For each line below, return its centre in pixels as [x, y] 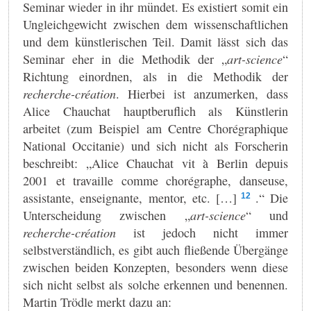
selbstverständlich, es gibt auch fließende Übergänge [155, 250]
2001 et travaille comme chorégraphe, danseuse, [155, 180]
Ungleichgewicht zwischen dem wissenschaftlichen [155, 24]
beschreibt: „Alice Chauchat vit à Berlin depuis [155, 163]
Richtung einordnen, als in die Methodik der [155, 76]
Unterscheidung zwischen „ [107, 215]
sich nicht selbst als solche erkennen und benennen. [155, 284]
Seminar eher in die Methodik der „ [125, 59]
